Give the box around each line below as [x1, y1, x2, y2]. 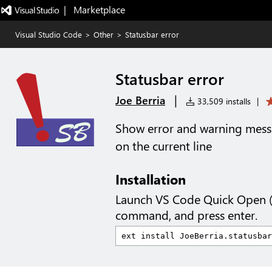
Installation [115, 170, 186, 188]
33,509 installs [195, 95, 251, 107]
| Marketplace [63, 3, 125, 16]
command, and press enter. [115, 207, 257, 223]
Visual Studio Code [15, 29, 82, 39]
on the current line [115, 138, 212, 154]
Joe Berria [115, 93, 165, 107]
